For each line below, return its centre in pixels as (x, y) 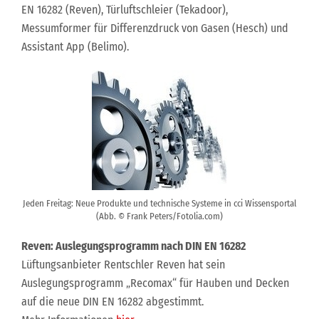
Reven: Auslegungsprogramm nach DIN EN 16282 (134, 246)
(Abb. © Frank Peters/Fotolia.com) (159, 216)
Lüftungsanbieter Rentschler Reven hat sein (123, 265)
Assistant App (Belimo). (75, 47)
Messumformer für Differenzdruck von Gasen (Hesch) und (155, 28)
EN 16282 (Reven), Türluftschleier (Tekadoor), (125, 10)
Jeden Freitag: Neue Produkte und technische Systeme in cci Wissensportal (159, 203)
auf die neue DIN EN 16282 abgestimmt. (113, 302)
